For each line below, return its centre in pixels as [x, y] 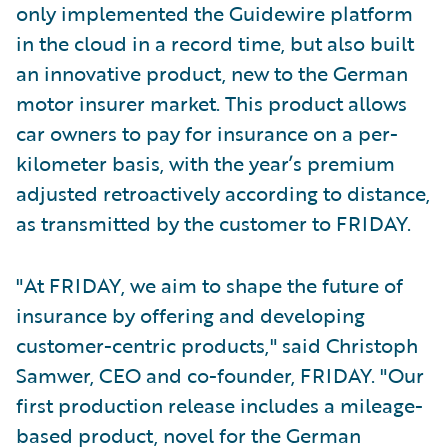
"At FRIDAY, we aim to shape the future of [209, 284]
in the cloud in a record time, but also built [215, 42]
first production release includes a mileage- [219, 404]
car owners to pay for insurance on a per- [207, 132]
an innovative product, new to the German [212, 72]
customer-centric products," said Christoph [217, 344]
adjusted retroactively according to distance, [223, 192]
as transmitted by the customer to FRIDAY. [213, 222]
